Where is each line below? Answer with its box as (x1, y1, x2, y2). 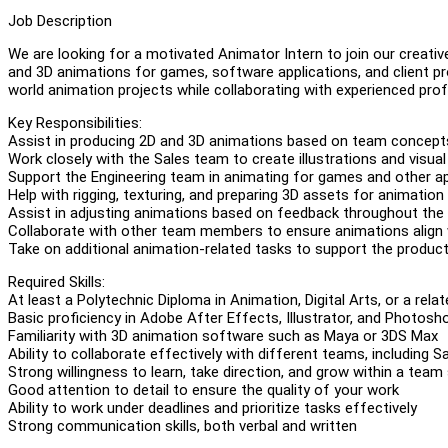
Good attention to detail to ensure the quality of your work (8, 380, 399, 399)
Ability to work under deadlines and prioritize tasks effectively (8, 398, 417, 417)
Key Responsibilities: (8, 113, 142, 132)
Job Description (8, 11, 112, 30)
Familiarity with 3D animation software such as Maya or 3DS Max (8, 326, 438, 345)
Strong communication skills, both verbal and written (8, 416, 357, 435)
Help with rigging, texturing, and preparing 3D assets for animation (8, 185, 444, 204)
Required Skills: (8, 272, 105, 291)
